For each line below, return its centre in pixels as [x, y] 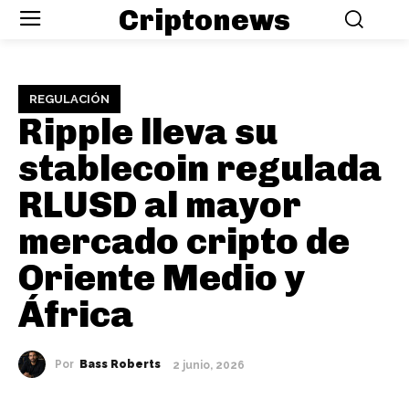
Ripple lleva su [148, 132]
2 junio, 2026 [209, 365]
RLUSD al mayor [160, 205]
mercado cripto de [184, 241]
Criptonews [204, 20]
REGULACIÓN [69, 100]
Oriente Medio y [162, 278]
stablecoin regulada [200, 168]
